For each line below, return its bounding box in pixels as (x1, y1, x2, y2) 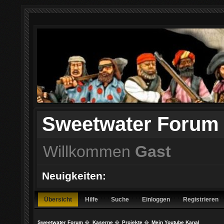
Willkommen (42, 142, 135, 160)
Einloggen (142, 196, 170, 203)
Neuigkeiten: (42, 170, 106, 182)
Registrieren (183, 196, 218, 203)
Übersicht (44, 196, 72, 203)
